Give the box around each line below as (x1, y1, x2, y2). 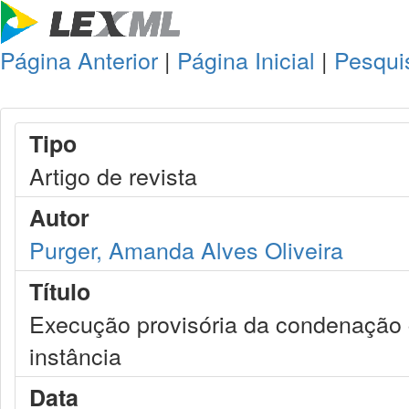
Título (29, 275, 90, 308)
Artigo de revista (29, 159, 197, 192)
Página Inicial (177, 43, 315, 76)
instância (29, 339, 121, 372)
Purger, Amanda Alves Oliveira (29, 233, 343, 266)
